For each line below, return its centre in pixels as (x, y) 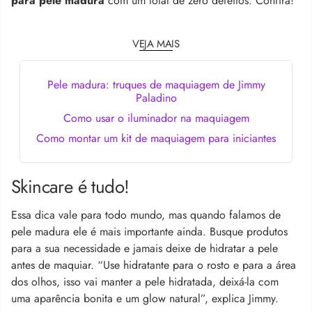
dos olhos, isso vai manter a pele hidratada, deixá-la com (145, 281)
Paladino (156, 97)
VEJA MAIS (156, 44)
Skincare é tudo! (70, 186)
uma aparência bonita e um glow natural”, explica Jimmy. (145, 298)
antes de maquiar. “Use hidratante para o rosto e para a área (154, 265)
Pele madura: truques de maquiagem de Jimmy (156, 84)
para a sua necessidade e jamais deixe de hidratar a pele (145, 248)
